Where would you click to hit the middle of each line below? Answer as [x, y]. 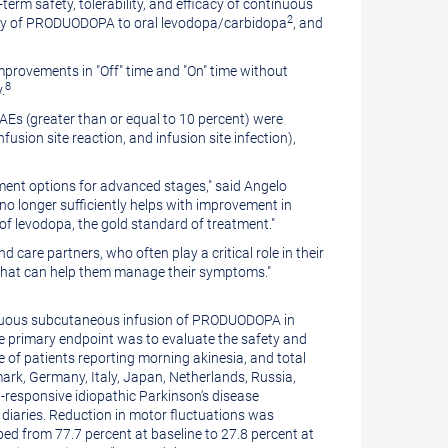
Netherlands [207, 377]
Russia [272, 377]
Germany [57, 377]
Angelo [265, 186]
